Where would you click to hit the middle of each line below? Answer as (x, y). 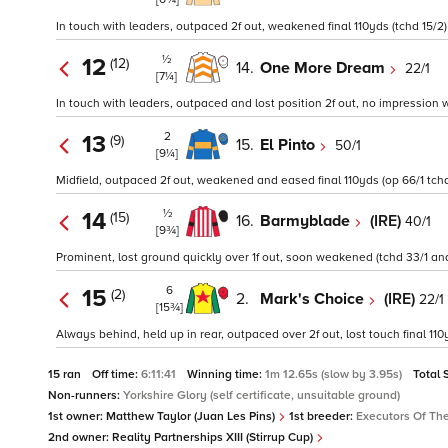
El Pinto (289, 144)
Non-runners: (85, 396)
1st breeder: (321, 417)
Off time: (116, 375)
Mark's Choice (314, 298)
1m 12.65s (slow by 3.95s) (335, 375)
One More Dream (324, 67)
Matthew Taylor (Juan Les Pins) (192, 417)
